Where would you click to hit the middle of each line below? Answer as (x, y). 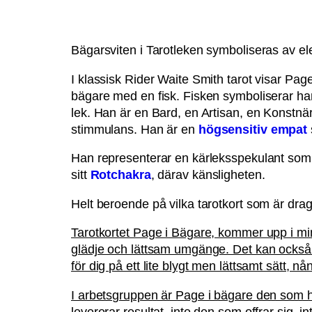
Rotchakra (120, 175)
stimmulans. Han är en (135, 129)
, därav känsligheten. (208, 175)
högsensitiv (233, 129)
